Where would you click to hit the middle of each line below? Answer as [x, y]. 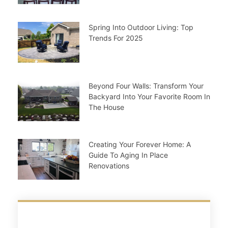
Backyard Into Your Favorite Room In [149, 97]
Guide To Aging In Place [128, 155]
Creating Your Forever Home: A [139, 145]
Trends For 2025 [116, 38]
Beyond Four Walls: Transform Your [146, 86]
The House [106, 107]
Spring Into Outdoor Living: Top [141, 27]
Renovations [109, 166]
